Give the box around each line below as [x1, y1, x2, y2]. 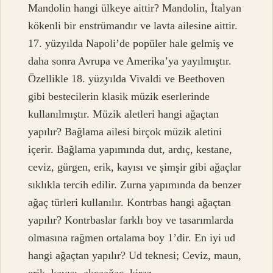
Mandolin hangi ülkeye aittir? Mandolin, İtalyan [28, 2, 242, 15]
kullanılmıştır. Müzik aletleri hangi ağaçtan [28, 108, 219, 121]
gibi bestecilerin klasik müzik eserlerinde [28, 90, 210, 103]
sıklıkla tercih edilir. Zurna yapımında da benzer [28, 179, 242, 191]
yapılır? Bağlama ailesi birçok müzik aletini [28, 126, 222, 138]
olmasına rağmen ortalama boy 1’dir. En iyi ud [28, 232, 236, 244]
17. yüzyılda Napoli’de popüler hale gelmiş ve [28, 37, 234, 50]
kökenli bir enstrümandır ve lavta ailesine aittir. [28, 19, 238, 32]
